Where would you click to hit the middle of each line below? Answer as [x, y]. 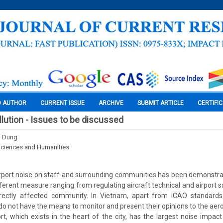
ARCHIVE [111, 103]
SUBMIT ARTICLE [161, 103]
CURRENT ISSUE [62, 103]
